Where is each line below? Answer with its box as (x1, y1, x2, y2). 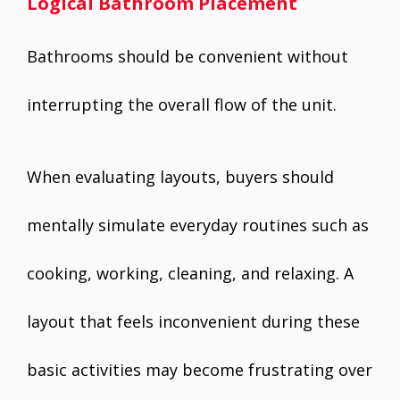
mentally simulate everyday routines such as (27, 214, 369, 237)
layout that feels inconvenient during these (27, 311, 360, 333)
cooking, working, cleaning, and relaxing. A (27, 262, 354, 285)
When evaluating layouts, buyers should (27, 166, 334, 188)
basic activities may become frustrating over (27, 359, 372, 381)
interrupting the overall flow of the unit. (27, 94, 337, 116)
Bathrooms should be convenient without (27, 46, 348, 68)
